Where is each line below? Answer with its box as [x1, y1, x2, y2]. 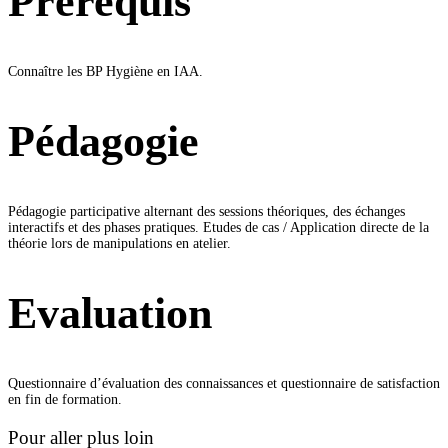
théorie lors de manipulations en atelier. [8, 235, 231, 251]
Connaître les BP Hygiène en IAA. [8, 63, 203, 79]
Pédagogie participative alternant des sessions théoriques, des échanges [8, 203, 405, 219]
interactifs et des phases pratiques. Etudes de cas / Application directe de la [8, 219, 429, 235]
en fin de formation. [8, 391, 122, 407]
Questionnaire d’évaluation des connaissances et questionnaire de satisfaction [8, 375, 440, 391]
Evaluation [8, 289, 212, 339]
